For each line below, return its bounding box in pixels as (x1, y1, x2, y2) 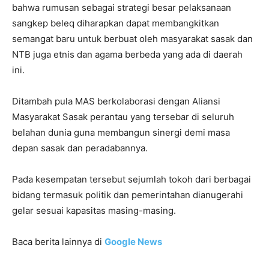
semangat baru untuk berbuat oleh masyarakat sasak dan (12, 32, 253, 44)
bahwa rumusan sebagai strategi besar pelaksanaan (12, 1, 231, 13)
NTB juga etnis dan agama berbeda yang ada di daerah (12, 48, 243, 60)
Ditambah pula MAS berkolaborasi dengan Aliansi (12, 95, 220, 107)
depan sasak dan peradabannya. (12, 142, 148, 154)
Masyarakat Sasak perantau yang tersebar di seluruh (12, 110, 234, 122)
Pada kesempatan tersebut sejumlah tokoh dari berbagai (12, 173, 251, 185)
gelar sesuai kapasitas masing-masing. (12, 204, 176, 216)
